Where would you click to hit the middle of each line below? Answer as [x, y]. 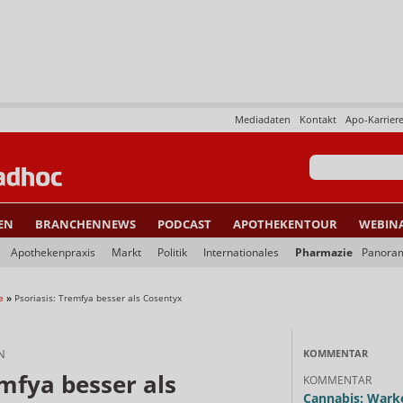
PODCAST [184, 224]
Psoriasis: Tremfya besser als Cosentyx [98, 298]
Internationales [241, 252]
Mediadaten [263, 119]
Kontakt [318, 119]
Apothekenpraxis [53, 252]
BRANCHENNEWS [85, 224]
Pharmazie [324, 252]
